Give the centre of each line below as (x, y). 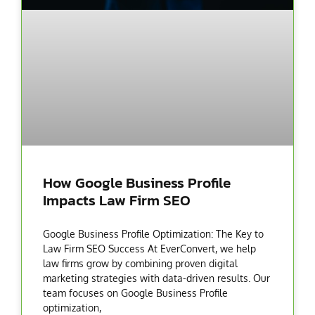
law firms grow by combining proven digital (140, 264)
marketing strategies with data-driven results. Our (156, 278)
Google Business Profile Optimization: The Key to (153, 234)
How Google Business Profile (137, 183)
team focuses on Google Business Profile (135, 293)
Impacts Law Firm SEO (117, 200)
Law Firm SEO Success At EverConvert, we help (149, 249)
